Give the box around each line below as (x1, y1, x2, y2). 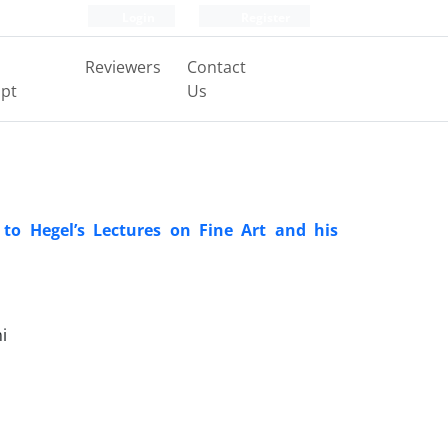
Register (238, 9, 290, 26)
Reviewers (84, 56, 161, 78)
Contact (186, 56, 246, 78)
